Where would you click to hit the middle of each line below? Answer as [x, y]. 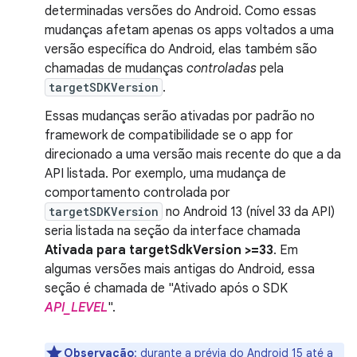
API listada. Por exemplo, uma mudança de [165, 173]
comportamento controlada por [137, 192]
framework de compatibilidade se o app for [169, 135]
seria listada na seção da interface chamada [173, 231]
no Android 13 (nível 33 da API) [249, 212]
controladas [222, 68]
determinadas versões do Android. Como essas [180, 11]
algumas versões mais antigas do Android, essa [180, 269]
